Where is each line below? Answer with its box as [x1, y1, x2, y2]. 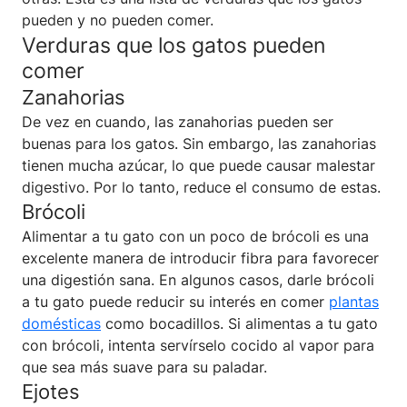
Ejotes [22, 379, 80, 403]
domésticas [22, 313, 101, 333]
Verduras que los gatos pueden [22, 31, 325, 58]
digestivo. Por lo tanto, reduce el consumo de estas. [22, 177, 381, 196]
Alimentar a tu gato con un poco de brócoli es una [22, 226, 369, 245]
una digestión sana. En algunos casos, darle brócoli [22, 270, 374, 289]
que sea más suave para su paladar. [22, 357, 267, 376]
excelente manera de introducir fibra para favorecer [22, 248, 379, 267]
